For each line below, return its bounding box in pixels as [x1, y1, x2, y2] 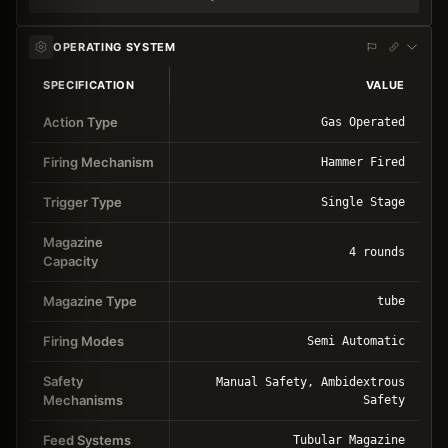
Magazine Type [43, 292, 137, 309]
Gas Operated [321, 114, 405, 129]
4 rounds [349, 244, 405, 259]
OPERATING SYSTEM [53, 39, 176, 54]
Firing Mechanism [43, 153, 154, 170]
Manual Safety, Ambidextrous [216, 374, 405, 389]
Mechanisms [43, 391, 123, 408]
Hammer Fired [321, 154, 405, 169]
